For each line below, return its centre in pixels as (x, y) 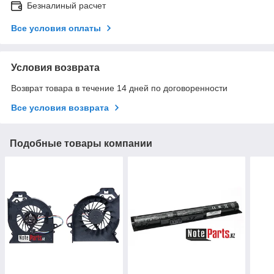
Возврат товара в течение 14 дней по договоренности (119, 88)
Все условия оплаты (56, 28)
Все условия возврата (60, 107)
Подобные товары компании (81, 143)
